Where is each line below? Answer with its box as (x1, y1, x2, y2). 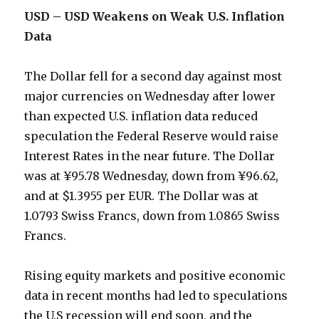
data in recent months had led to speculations (24, 288, 288, 303)
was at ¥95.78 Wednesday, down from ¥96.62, (24, 169, 279, 184)
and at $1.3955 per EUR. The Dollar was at (24, 189, 259, 204)
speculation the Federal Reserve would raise (24, 129, 279, 144)
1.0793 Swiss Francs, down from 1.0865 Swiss (24, 209, 281, 224)
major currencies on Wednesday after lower (24, 89, 276, 104)
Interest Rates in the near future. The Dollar (24, 149, 276, 164)
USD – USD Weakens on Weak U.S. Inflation (24, 9, 286, 24)
